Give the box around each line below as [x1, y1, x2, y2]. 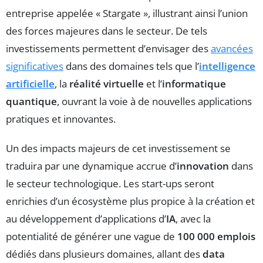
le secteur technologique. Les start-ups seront [6, 176, 214, 190]
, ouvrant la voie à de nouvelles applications [57, 94, 252, 108]
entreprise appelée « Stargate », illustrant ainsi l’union [6, 6, 248, 20]
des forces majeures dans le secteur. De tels [6, 23, 207, 38]
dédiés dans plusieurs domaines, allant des [6, 247, 203, 261]
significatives [6, 59, 63, 73]
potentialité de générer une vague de [6, 229, 177, 243]
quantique [6, 94, 57, 108]
